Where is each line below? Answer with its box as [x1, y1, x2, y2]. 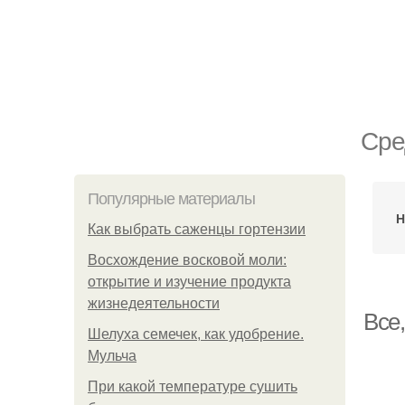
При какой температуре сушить [88, 379, 297, 394]
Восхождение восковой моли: [88, 252, 287, 268]
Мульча [88, 348, 137, 363]
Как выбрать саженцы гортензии [88, 221, 306, 237]
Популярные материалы [88, 190, 255, 208]
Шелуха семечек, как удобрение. [88, 326, 304, 342]
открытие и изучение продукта [88, 274, 291, 289]
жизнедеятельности [88, 296, 220, 311]
